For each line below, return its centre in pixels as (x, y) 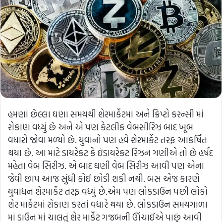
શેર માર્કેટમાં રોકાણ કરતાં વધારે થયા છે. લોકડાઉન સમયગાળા (108, 205)
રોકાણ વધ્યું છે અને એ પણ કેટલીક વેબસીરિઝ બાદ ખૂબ (101, 127)
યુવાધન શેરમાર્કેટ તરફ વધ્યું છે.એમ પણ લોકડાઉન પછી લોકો (108, 192)
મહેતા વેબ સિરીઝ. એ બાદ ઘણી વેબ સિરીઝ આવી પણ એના (106, 166)
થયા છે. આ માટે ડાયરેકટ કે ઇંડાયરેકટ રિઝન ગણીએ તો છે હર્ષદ (111, 153)
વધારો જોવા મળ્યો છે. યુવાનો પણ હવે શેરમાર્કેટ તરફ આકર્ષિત (108, 140)
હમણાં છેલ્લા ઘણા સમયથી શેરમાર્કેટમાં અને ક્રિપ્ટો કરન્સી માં (106, 114)
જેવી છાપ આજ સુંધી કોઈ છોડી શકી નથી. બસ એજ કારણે (104, 179)
